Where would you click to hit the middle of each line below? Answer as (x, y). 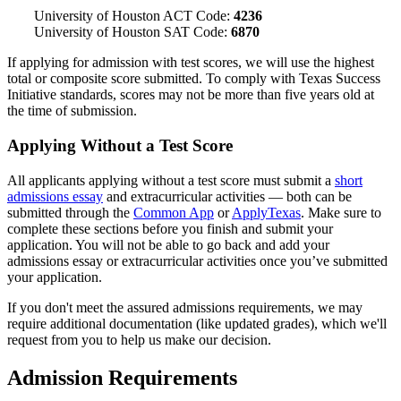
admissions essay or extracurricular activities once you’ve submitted (197, 260)
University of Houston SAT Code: (132, 32)
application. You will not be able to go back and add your (168, 244)
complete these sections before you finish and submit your (170, 228)
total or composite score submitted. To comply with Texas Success (194, 79)
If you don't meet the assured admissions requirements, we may (185, 307)
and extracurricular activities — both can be (227, 196)
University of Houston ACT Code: (134, 16)
